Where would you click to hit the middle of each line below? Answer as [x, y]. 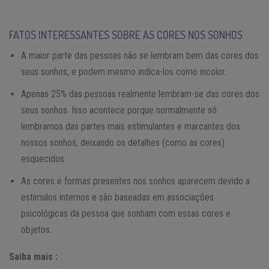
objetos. [36, 230]
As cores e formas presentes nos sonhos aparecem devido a [135, 181]
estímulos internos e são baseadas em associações [117, 198]
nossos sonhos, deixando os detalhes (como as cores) [123, 143]
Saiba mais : [33, 257]
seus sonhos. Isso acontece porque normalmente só [119, 110]
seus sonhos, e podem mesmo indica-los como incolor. [124, 72]
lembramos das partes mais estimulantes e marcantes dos [131, 127]
